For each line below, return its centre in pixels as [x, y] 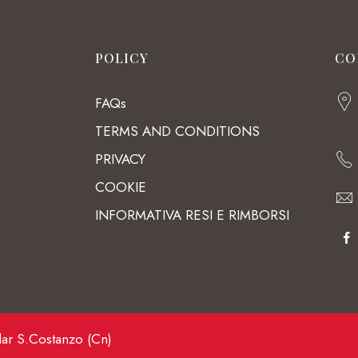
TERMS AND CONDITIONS [177, 131]
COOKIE [121, 187]
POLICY [122, 58]
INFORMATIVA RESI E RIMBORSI [192, 215]
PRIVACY [120, 159]
